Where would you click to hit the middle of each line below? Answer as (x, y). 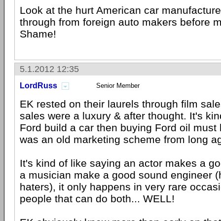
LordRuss (38, 86)
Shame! (38, 34)
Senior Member (118, 86)
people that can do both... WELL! (97, 199)
